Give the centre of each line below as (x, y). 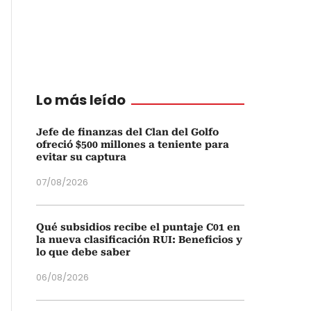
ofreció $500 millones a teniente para (133, 144)
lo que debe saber (83, 252)
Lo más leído (81, 100)
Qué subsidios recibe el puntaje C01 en (138, 227)
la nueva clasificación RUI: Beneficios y (139, 239)
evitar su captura (81, 157)
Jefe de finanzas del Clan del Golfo (127, 132)
